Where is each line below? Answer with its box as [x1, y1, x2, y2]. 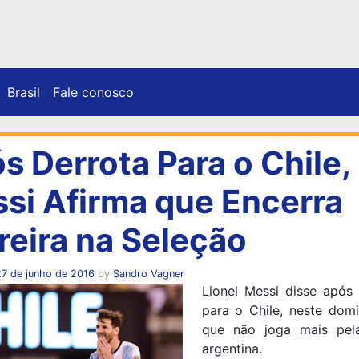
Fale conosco [53, 83, 134, 100]
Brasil [7, 83, 40, 100]
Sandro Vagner [112, 267, 184, 280]
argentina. [201, 340, 262, 357]
